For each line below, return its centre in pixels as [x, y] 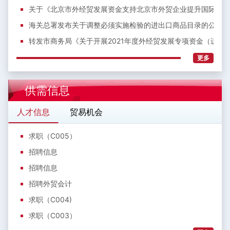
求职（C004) [50, 200]
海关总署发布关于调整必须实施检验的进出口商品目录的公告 [126, 25]
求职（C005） [53, 136]
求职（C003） [53, 216]
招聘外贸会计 [50, 184]
